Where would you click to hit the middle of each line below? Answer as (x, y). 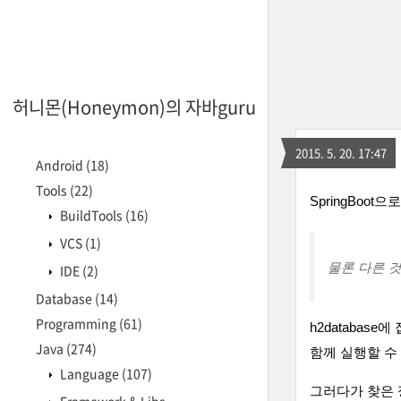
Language (90, 373)
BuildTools (91, 215)
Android (61, 165)
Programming (77, 323)
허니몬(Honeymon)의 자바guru (134, 107)
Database (65, 298)
